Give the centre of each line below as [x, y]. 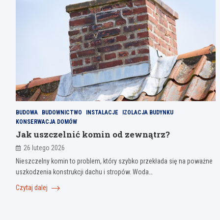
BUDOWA [27, 113]
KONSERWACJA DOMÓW [46, 122]
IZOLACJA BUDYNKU [148, 113]
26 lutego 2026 [44, 148]
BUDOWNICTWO [62, 113]
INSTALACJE [102, 113]
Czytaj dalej [32, 188]
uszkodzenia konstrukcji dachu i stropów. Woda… [84, 172]
